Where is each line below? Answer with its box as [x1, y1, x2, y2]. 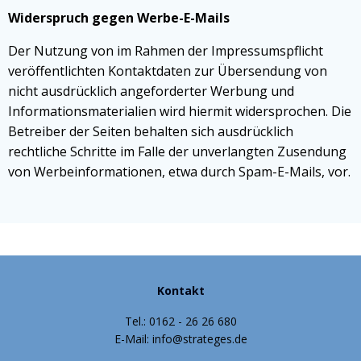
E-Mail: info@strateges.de [114, 331, 247, 346]
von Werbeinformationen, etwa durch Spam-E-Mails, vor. [8, 163, 351, 180]
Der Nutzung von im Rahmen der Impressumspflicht [8, 42, 323, 60]
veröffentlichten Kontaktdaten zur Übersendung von [8, 62, 327, 80]
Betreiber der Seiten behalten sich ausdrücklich [8, 122, 293, 140]
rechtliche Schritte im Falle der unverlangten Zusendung [8, 143, 346, 160]
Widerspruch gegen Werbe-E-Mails [8, 9, 230, 27]
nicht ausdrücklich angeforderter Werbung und [8, 82, 294, 100]
